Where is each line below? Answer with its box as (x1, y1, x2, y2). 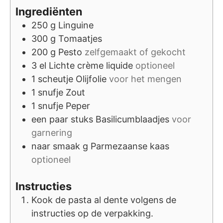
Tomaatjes (58, 33, 102, 44)
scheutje (38, 73, 73, 84)
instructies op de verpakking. (31, 208, 153, 219)
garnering (31, 127, 72, 138)
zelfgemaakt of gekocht (85, 46, 186, 57)
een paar (31, 113, 68, 124)
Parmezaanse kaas (91, 140, 169, 151)
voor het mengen (109, 73, 182, 84)
